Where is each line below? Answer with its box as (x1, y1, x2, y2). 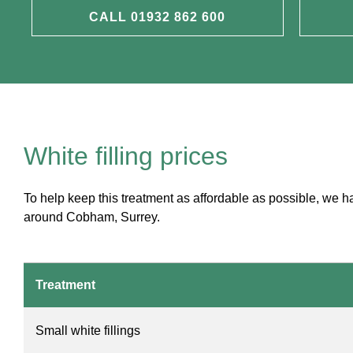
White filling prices (24, 141, 228, 170)
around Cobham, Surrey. (24, 210, 160, 224)
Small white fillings (35, 324, 140, 338)
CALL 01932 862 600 (89, 9, 226, 24)
